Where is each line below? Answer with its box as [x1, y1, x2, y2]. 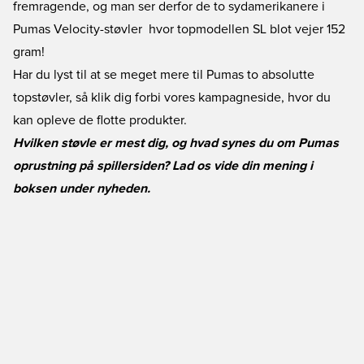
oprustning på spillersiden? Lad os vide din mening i [13, 159, 313, 172]
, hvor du [281, 91, 331, 104]
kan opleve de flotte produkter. [13, 114, 187, 127]
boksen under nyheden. [13, 182, 150, 195]
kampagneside [198, 91, 281, 104]
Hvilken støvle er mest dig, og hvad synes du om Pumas [13, 136, 339, 149]
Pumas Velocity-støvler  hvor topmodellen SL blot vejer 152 [13, 23, 345, 36]
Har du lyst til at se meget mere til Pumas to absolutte [13, 68, 314, 81]
